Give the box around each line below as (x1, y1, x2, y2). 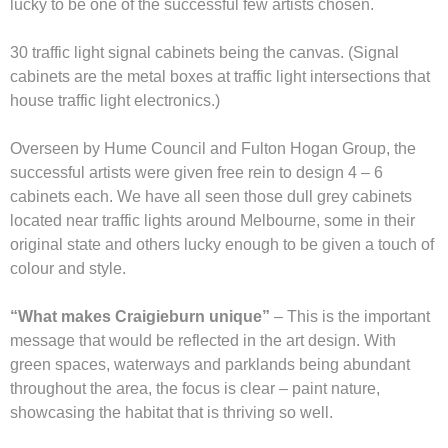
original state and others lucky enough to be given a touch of (10, 235, 434, 253)
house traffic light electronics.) (10, 91, 220, 109)
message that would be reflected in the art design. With (10, 331, 396, 349)
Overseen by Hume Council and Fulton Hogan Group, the (10, 139, 416, 157)
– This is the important (270, 307, 430, 325)
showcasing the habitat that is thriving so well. (10, 403, 333, 421)
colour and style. (10, 259, 130, 277)
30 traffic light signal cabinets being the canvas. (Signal (10, 43, 399, 61)
